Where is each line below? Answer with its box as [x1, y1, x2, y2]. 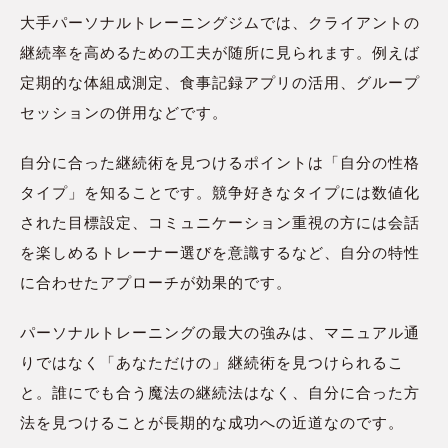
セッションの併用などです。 [20, 104, 228, 123]
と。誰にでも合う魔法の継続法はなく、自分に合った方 [20, 384, 420, 403]
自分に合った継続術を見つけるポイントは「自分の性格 [20, 154, 420, 173]
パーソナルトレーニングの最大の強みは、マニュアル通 [20, 324, 420, 343]
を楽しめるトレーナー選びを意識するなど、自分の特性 [20, 244, 420, 263]
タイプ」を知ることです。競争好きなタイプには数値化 [20, 184, 420, 203]
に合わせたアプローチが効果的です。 [20, 274, 292, 293]
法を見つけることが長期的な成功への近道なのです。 [20, 414, 404, 433]
